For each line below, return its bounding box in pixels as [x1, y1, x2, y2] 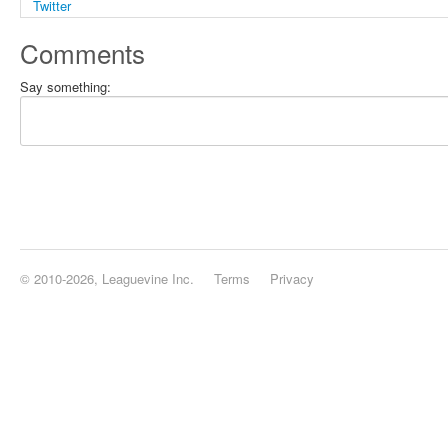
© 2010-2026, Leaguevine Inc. [20, 269, 194, 288]
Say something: [20, 77, 111, 96]
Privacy [270, 269, 314, 288]
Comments [20, 34, 145, 71]
